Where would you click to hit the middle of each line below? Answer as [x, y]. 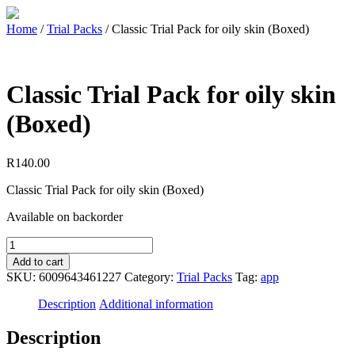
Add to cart [38, 261]
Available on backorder [65, 216]
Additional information [156, 303]
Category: [151, 277]
